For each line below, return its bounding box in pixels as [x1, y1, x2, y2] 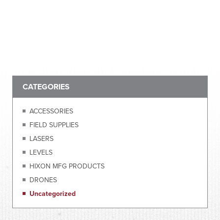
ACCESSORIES [29, 107, 73, 115]
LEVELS [29, 148, 53, 157]
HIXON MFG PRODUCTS [29, 162, 105, 170]
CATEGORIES [23, 82, 70, 92]
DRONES [29, 175, 57, 184]
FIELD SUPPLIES [29, 120, 79, 129]
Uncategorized [29, 189, 76, 198]
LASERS [29, 134, 54, 143]
